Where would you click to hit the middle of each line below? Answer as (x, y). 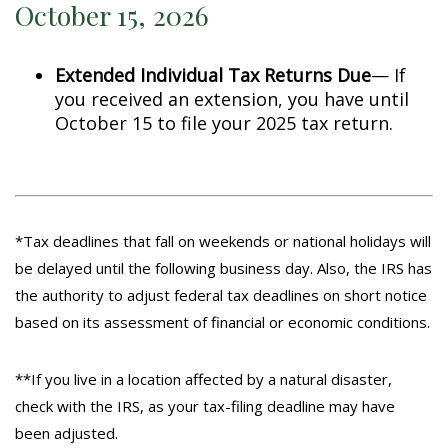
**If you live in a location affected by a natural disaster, (203, 379)
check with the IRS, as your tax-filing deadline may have (205, 406)
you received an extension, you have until (232, 99)
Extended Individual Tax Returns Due (213, 75)
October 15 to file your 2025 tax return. (224, 123)
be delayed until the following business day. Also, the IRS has (223, 268)
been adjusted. (66, 433)
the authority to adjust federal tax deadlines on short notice (221, 295)
